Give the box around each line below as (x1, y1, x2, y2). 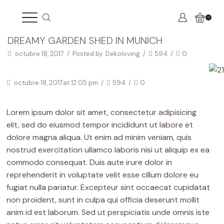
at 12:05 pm (63, 78, 98, 87)
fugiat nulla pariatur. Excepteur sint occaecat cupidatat (6, 182, 210, 193)
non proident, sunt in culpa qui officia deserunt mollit (6, 194, 200, 205)
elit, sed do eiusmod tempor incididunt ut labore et (6, 119, 193, 130)
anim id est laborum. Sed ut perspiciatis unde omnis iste (6, 207, 210, 218)
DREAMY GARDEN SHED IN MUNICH (7, 34, 162, 47)
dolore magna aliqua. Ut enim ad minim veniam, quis (6, 132, 192, 143)
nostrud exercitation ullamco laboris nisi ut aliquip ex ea (6, 144, 210, 155)
